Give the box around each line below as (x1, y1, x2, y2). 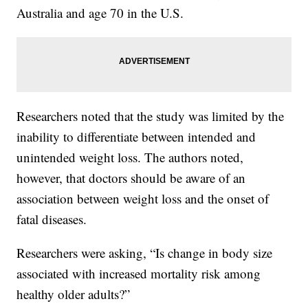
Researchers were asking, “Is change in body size (16, 244, 273, 262)
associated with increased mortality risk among (16, 265, 261, 283)
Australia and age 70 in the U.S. (16, 4, 184, 22)
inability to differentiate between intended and (16, 128, 256, 146)
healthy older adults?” (16, 285, 131, 303)
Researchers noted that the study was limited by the (16, 107, 285, 125)
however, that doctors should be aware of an (16, 169, 246, 187)
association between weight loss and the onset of (16, 190, 269, 208)
